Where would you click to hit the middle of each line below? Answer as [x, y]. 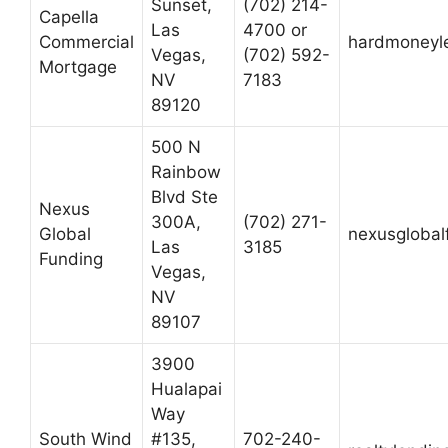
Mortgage [78, 67]
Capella [69, 17]
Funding [71, 259]
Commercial [86, 42]
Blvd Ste [184, 197]
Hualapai [186, 389]
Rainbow [186, 172]
